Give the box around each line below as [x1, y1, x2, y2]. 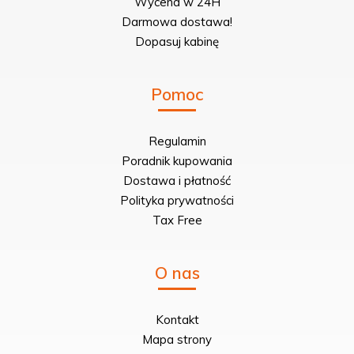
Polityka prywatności [120, 192, 234, 208]
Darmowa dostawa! [122, 13, 232, 29]
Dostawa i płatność [123, 172, 231, 188]
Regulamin [148, 133, 206, 149]
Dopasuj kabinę [135, 33, 219, 49]
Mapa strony [142, 331, 212, 347]
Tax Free [152, 212, 202, 228]
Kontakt [155, 311, 199, 327]
